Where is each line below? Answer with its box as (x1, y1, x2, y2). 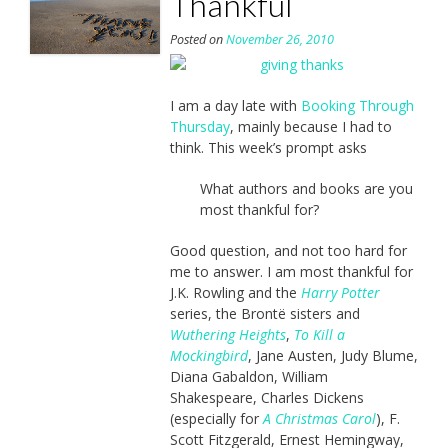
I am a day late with (169, 95, 301, 115)
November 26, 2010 (225, 30, 334, 48)
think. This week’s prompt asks (169, 137, 367, 157)
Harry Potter (300, 282, 380, 302)
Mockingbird (169, 345, 248, 365)
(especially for (169, 408, 263, 428)
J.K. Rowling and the (169, 282, 301, 302)
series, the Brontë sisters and (169, 303, 360, 323)
